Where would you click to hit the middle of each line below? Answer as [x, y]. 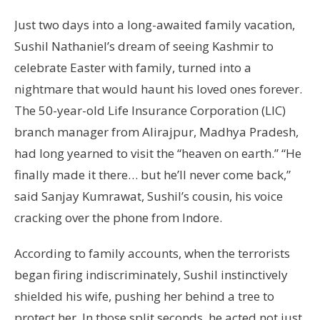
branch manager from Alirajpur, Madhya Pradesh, [156, 132]
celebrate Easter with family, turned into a [133, 68]
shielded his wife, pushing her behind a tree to [144, 296]
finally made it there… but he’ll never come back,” [152, 175]
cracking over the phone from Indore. [118, 218]
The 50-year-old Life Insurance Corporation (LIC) [150, 111]
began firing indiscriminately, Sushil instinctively [151, 275]
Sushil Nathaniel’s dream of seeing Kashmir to [144, 46]
